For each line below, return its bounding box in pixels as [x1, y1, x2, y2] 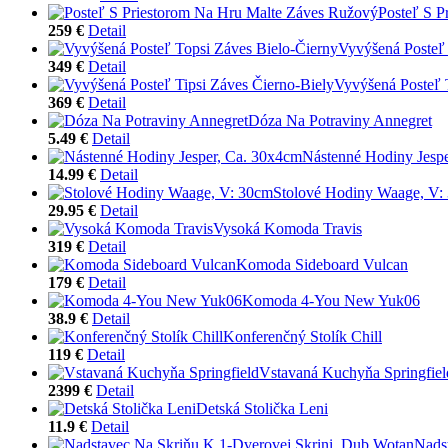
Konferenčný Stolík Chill [223, 327, 382, 345]
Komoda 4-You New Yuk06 [242, 291, 420, 309]
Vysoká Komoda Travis [213, 219, 362, 237]
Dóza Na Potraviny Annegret [248, 111, 432, 129]
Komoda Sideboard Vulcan [236, 255, 408, 273]
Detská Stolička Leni [196, 399, 328, 417]
